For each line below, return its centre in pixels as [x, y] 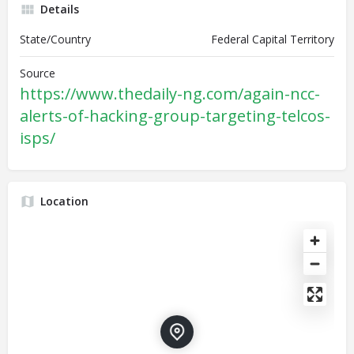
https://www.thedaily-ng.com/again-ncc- [170, 94]
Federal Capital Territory [273, 39]
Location [64, 201]
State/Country [55, 39]
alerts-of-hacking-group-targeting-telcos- [175, 116]
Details [60, 9]
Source [38, 73]
